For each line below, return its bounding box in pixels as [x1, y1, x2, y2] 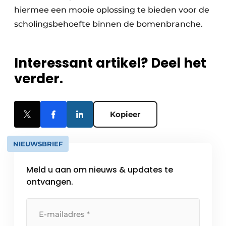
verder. [14, 70, 63, 88]
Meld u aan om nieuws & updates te [26, 164, 173, 176]
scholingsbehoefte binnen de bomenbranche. [14, 19, 203, 29]
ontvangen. [26, 176, 73, 188]
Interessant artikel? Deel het [14, 54, 206, 72]
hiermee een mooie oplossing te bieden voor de [14, 5, 209, 15]
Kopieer [110, 109, 140, 119]
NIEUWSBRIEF [13, 140, 63, 148]
